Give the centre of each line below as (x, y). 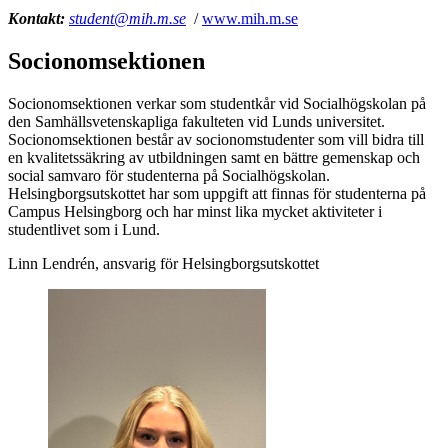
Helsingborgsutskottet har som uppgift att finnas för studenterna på (217, 193)
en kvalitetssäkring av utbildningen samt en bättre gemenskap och (214, 157)
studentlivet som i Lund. (86, 229)
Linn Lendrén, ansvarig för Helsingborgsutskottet (163, 263)
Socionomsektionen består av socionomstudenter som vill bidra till (216, 139)
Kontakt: (36, 19)
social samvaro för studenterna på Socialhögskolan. (169, 175)
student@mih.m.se (127, 19)
